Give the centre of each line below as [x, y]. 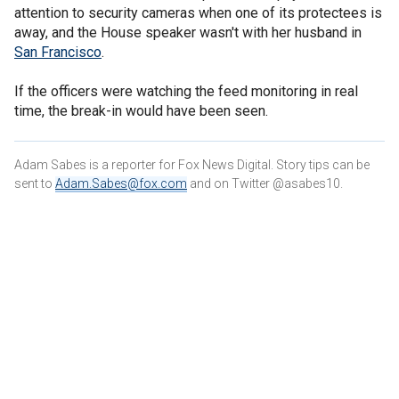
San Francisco [58, 53]
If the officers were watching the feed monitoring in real [186, 92]
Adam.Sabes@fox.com [121, 184]
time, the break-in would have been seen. [141, 111]
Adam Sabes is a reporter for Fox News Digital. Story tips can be [192, 165]
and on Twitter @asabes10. [265, 184]
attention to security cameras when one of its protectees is [198, 13]
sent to [35, 184]
